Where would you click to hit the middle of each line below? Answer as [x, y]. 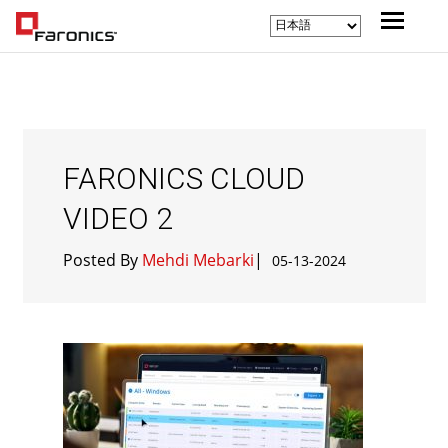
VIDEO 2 [117, 218]
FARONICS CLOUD [183, 178]
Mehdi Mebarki [197, 260]
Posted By [102, 260]
